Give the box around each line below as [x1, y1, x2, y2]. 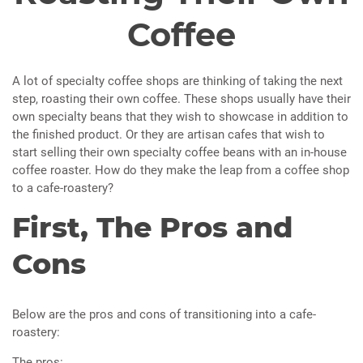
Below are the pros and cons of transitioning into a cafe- [12, 307, 316, 322]
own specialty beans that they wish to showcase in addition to [12, 109, 348, 125]
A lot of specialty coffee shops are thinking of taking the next [12, 74, 343, 89]
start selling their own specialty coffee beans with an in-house [12, 145, 347, 160]
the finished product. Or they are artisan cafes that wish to [12, 127, 325, 143]
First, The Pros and [12, 210, 293, 246]
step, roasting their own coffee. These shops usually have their [12, 92, 351, 107]
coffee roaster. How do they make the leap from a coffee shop [12, 163, 349, 178]
